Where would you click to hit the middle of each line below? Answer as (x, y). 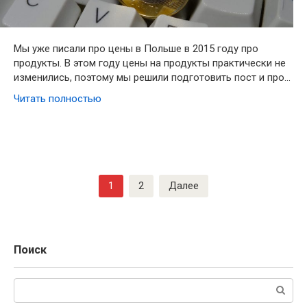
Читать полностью (58, 98)
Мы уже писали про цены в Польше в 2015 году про (136, 48)
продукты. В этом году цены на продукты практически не (150, 63)
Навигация (39, 181)
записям (34, 210)
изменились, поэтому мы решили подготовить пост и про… (152, 77)
